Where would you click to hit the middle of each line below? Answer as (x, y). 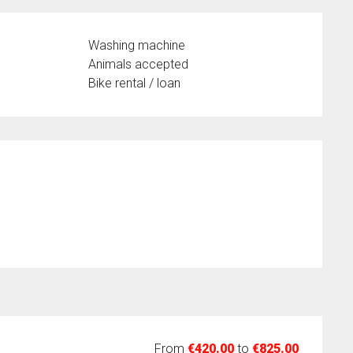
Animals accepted (139, 65)
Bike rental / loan (135, 84)
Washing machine (137, 46)
